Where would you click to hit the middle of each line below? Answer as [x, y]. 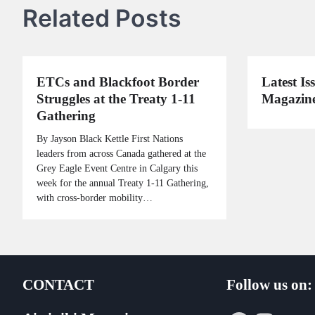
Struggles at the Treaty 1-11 [116, 98]
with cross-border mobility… [95, 197]
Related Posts [102, 18]
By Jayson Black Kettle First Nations [110, 138]
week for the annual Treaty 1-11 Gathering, [123, 182]
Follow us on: [269, 284]
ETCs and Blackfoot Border [118, 82]
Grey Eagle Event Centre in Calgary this [117, 168]
